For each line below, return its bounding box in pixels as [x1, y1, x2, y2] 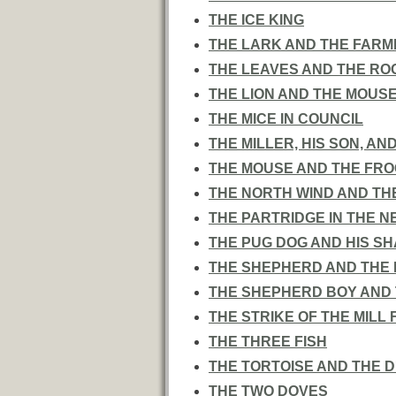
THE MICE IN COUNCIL [209, 111, 363, 126]
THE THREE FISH [209, 334, 327, 349]
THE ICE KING [209, 12, 304, 27]
